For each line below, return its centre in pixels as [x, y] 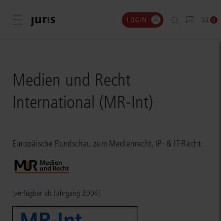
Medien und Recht [72, 80]
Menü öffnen [37, 20]
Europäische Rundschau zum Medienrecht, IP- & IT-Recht [107, 144]
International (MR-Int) [83, 102]
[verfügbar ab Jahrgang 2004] [56, 193]
